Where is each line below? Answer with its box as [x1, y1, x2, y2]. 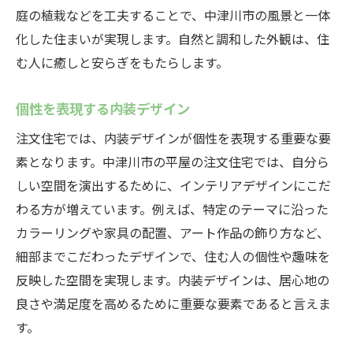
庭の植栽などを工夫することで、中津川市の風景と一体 [16, 6, 330, 24]
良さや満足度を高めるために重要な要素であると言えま [16, 294, 331, 313]
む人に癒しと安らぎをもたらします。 [16, 53, 229, 72]
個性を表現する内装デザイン [16, 98, 190, 118]
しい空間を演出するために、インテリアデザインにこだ [16, 176, 331, 195]
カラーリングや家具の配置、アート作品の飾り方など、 [16, 223, 329, 242]
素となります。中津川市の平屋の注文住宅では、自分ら [16, 152, 329, 171]
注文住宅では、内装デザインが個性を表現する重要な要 [16, 128, 331, 147]
